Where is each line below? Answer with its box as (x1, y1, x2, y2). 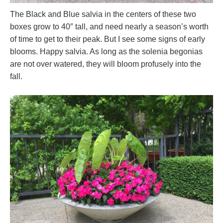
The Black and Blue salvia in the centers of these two (10, 10, 196, 19)
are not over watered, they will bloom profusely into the (10, 60, 201, 69)
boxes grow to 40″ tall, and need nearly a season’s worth (10, 22, 209, 31)
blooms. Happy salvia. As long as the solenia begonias (10, 47, 203, 56)
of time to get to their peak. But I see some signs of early (10, 35, 205, 44)
